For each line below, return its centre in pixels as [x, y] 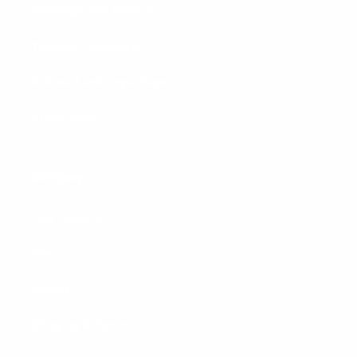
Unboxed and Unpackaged [103, 82]
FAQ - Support [70, 218]
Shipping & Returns [84, 326]
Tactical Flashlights [86, 47]
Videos [51, 290]
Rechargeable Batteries [98, 11]
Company [57, 177]
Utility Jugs [64, 118]
